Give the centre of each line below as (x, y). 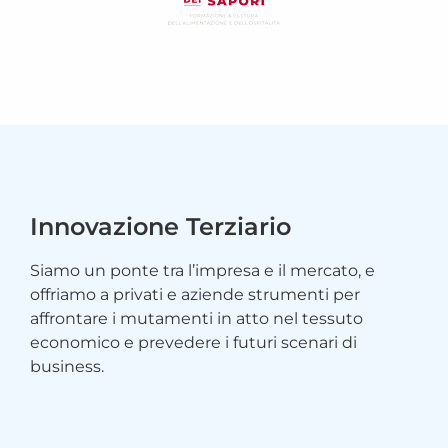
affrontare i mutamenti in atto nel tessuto (196, 319)
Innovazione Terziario (160, 227)
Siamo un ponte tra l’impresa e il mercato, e (202, 271)
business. (67, 367)
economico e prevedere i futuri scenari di (193, 343)
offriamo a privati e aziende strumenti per (195, 295)
